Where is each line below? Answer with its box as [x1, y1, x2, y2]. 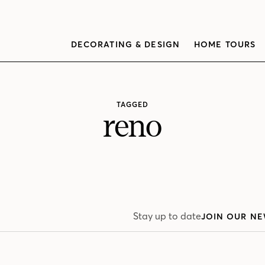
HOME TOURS [194, 39, 256, 50]
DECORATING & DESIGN [70, 39, 180, 50]
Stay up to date [132, 210, 201, 222]
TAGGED [117, 100, 148, 109]
